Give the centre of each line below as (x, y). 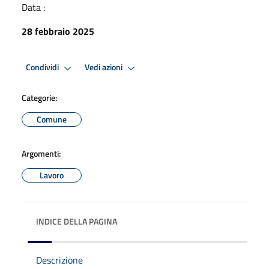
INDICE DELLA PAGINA (77, 221)
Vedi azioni (104, 68)
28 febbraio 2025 (58, 31)
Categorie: (39, 97)
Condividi (43, 68)
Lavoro (52, 175)
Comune (52, 119)
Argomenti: (41, 153)
